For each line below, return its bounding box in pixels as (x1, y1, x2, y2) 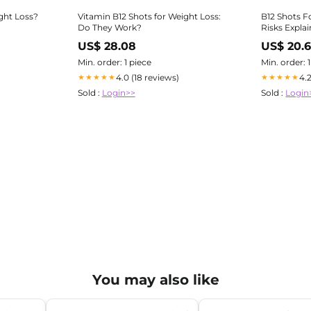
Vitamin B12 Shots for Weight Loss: (77, 10, 221, 22)
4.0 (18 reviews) (115, 72, 179, 83)
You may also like (92, 271, 219, 288)
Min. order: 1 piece (77, 56, 151, 67)
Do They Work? (77, 22, 142, 33)
